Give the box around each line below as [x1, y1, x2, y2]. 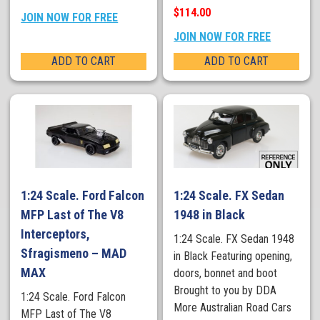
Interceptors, [21, 226, 91, 241]
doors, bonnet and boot [174, 266, 278, 280]
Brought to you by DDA [174, 283, 277, 297]
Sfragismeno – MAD [21, 245, 127, 261]
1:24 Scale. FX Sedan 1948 [174, 231, 295, 246]
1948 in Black [174, 206, 246, 222]
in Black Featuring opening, [174, 249, 293, 263]
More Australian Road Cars [174, 300, 292, 314]
